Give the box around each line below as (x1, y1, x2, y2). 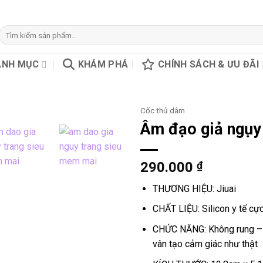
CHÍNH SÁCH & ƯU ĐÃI (157, 59, 259, 70)
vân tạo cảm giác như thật (152, 238, 258, 249)
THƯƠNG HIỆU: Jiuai (152, 183, 236, 194)
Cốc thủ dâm (140, 106, 185, 115)
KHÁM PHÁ (77, 59, 129, 70)
